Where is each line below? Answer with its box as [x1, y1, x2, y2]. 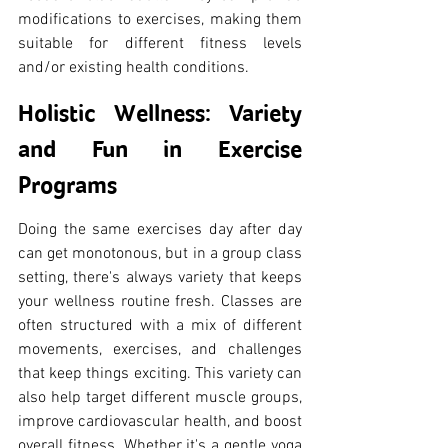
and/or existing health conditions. [18, 57, 249, 78]
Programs [18, 170, 117, 199]
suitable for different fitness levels [18, 33, 302, 54]
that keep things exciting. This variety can [18, 363, 302, 384]
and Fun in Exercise [18, 134, 302, 163]
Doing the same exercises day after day [18, 219, 302, 240]
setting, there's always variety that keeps [18, 267, 302, 288]
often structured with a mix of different [18, 315, 302, 336]
